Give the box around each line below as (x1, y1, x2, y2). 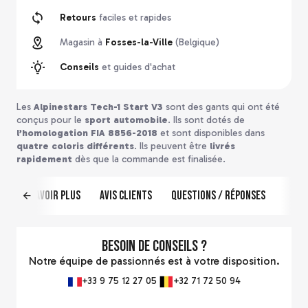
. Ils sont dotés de (168, 113, 245, 126)
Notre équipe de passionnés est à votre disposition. (28, 254, 280, 267)
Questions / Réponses (171, 188, 265, 203)
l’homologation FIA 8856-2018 (16, 126, 157, 139)
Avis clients (100, 188, 152, 203)
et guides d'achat (98, 61, 175, 74)
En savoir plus (18, 188, 80, 203)
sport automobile (85, 113, 168, 126)
